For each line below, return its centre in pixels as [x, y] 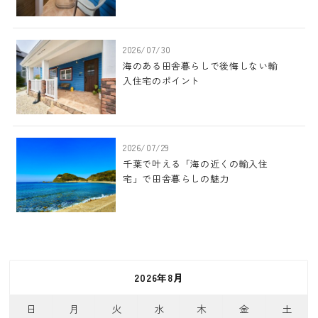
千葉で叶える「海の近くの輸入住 [195, 164]
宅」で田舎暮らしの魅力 [176, 179]
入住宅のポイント [161, 81]
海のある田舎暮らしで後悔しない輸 [200, 66]
